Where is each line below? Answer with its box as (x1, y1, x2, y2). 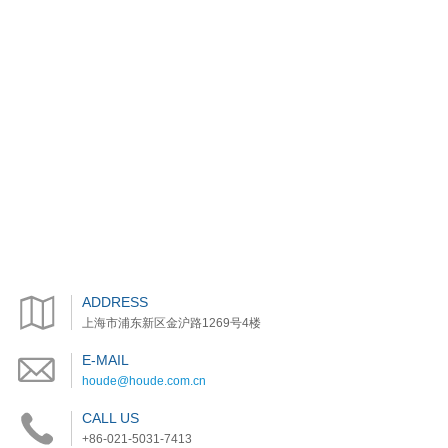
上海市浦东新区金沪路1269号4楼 (82, 315, 262, 330)
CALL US (82, 409, 140, 426)
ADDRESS (82, 293, 149, 310)
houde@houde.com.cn (82, 373, 207, 388)
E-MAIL (82, 351, 130, 368)
